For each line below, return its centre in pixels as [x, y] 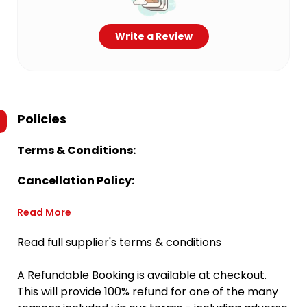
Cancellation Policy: [76, 181]
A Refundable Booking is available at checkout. [142, 275]
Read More [44, 212]
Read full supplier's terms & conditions [119, 242]
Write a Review [153, 36]
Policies [42, 119]
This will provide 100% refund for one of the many [148, 292]
